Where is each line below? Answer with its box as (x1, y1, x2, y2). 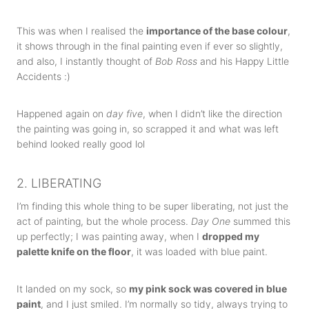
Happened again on (17, 108, 106, 119)
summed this (230, 215, 290, 227)
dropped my (202, 230, 259, 242)
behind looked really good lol (17, 138, 145, 150)
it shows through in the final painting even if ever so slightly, (17, 40, 283, 52)
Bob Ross (155, 55, 197, 67)
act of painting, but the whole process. (17, 215, 191, 227)
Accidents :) (17, 70, 70, 82)
